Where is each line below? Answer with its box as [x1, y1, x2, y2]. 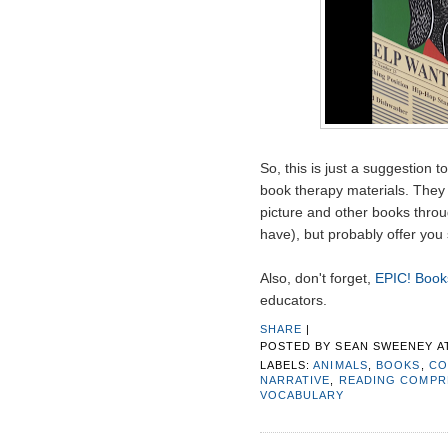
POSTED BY [259, 339, 336, 352]
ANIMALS [313, 358, 368, 371]
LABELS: [259, 358, 314, 371]
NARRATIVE [259, 373, 331, 386]
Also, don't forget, [259, 270, 375, 287]
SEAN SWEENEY [335, 339, 434, 352]
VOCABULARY [259, 388, 345, 401]
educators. [259, 292, 327, 309]
